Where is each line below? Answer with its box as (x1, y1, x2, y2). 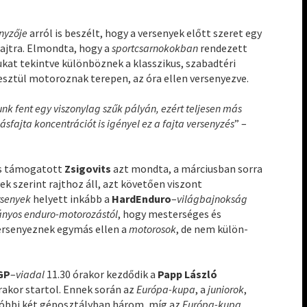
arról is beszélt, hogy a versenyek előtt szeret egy (29, 26, 262, 40)
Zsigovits (64, 162, 114, 176)
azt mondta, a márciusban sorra (113, 162, 263, 176)
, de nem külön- (176, 222, 249, 236)
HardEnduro (112, 192, 172, 206)
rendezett (200, 41, 248, 56)
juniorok (208, 282, 245, 297)
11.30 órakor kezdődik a (47, 267, 158, 282)
